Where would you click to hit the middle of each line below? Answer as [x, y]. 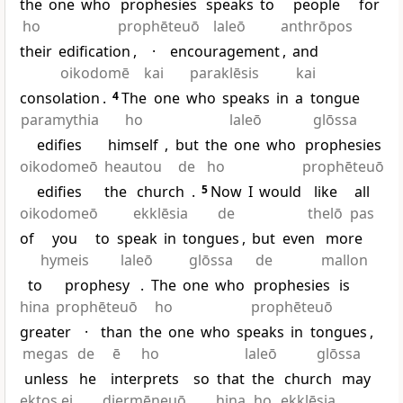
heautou [134, 167]
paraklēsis [225, 73]
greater [45, 332]
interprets [144, 379]
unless [46, 379]
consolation [60, 99]
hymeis [65, 260]
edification [95, 52]
